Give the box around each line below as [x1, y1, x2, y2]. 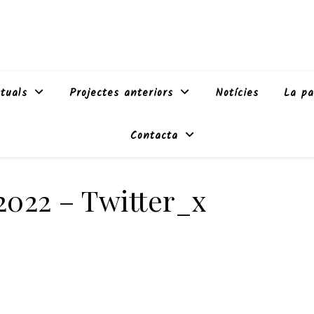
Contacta [130, 128, 178, 144]
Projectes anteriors [69, 85, 173, 102]
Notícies [215, 85, 259, 102]
